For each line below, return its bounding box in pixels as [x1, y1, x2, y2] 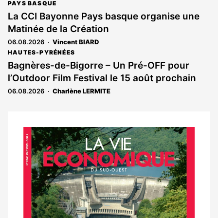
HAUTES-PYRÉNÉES [8, 49, 75, 56]
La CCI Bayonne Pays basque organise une [8, 11, 200, 22]
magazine [23, 157, 85, 172]
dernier [23, 142, 70, 157]
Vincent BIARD [53, 38, 99, 46]
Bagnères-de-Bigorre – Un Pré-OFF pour [8, 60, 189, 71]
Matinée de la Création [8, 23, 109, 35]
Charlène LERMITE [53, 87, 110, 95]
